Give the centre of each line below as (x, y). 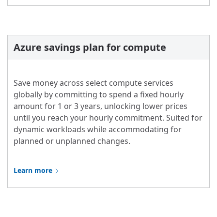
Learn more (33, 170)
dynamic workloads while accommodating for (98, 130)
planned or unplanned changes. (72, 141)
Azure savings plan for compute (90, 47)
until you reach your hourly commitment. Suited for (108, 118)
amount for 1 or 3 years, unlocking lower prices (101, 106)
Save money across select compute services (93, 83)
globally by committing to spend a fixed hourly (99, 95)
